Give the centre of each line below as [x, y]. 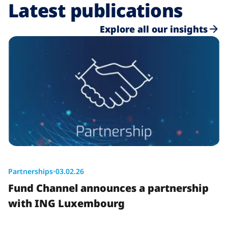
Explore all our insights [154, 29]
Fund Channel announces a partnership [108, 188]
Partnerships [31, 171]
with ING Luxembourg [66, 203]
